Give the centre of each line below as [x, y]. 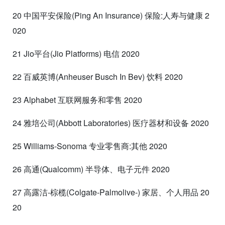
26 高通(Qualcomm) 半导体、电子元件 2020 [91, 169]
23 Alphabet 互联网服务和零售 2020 [77, 99]
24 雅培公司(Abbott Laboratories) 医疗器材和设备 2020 [111, 123]
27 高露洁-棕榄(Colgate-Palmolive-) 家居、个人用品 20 [111, 192]
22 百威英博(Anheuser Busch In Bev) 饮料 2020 [98, 76]
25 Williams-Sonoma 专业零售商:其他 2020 [90, 146]
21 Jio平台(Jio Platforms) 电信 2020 [76, 53]
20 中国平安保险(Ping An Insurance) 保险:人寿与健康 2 [111, 15]
